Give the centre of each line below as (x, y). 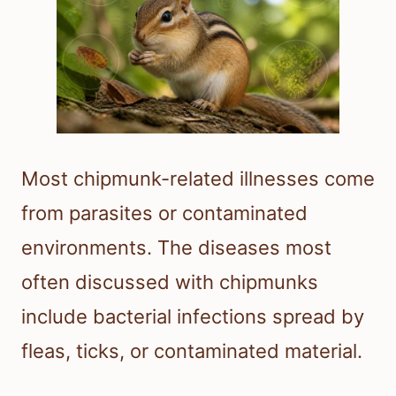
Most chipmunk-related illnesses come (198, 179)
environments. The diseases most (176, 248)
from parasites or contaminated (164, 213)
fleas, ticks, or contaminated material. (192, 351)
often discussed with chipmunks (170, 282)
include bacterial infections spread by (193, 317)
